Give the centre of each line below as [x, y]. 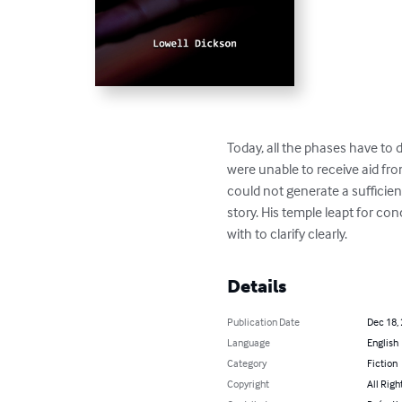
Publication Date [264, 322]
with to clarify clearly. [288, 234]
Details [257, 287]
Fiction [382, 363]
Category [247, 363]
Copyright [249, 384]
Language [249, 343]
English [382, 343]
